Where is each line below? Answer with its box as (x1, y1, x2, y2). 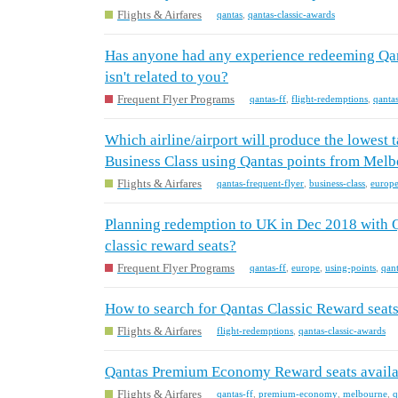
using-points (325, 262, 376, 274)
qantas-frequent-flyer (217, 178, 304, 189)
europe (291, 262, 320, 274)
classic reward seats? (105, 237, 236, 255)
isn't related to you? (105, 68, 228, 86)
